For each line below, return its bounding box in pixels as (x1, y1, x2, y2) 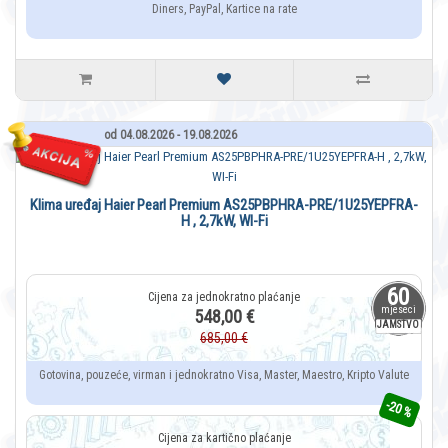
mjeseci (380, 304, 416, 316)
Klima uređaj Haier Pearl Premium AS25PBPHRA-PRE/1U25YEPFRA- (30, 196, 418, 215)
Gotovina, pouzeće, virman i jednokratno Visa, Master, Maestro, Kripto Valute (39, 368, 409, 383)
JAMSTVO (377, 319, 419, 331)
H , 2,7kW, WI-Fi (180, 212, 268, 231)
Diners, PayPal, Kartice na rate (151, 2, 297, 17)
